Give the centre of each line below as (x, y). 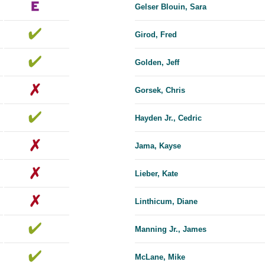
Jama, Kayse (158, 146)
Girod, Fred (156, 35)
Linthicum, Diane (166, 202)
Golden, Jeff (157, 63)
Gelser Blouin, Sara (171, 7)
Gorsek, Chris (160, 91)
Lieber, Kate (156, 174)
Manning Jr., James (171, 230)
